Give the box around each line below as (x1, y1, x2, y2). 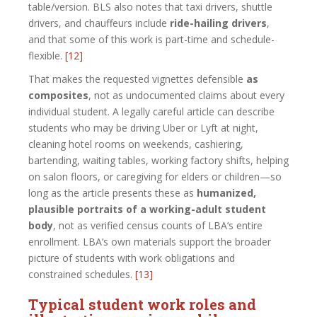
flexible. (28, 48, 65, 62)
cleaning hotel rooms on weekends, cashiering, (28, 137, 243, 151)
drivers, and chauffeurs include (28, 16, 170, 30)
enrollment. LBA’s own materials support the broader (28, 234, 271, 248)
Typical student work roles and (28, 294, 256, 313)
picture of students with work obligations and (28, 250, 235, 265)
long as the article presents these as (28, 185, 197, 200)
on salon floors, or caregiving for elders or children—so (28, 169, 282, 183)
